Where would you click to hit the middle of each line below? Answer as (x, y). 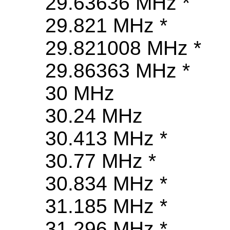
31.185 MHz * (106, 206)
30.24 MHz (94, 116)
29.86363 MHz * (118, 71)
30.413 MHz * (106, 139)
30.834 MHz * (106, 184)
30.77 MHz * (101, 161)
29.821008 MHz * (123, 48)
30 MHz (80, 93)
